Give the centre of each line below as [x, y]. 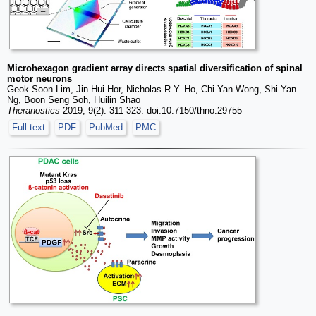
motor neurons [39, 79]
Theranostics [34, 111]
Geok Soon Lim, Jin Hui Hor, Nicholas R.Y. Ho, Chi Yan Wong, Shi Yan [152, 90]
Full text [29, 128]
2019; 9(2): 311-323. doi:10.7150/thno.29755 [151, 111]
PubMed [106, 128]
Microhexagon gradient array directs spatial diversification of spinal [155, 68]
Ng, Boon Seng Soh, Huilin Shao [74, 100]
